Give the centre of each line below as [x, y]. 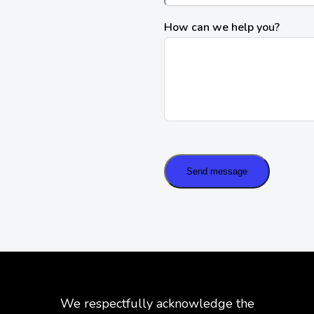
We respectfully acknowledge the [157, 304]
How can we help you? [222, 28]
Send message [217, 172]
